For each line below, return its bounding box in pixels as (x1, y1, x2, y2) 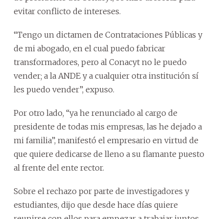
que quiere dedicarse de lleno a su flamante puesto (14, 149, 204, 159)
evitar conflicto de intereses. (14, 6, 121, 17)
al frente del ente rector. (14, 163, 104, 173)
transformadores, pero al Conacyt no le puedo (14, 57, 187, 67)
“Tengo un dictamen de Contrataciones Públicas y (14, 30, 202, 40)
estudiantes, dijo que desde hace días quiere (14, 200, 178, 210)
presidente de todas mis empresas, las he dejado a (14, 122, 202, 132)
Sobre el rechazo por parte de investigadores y (14, 186, 189, 197)
